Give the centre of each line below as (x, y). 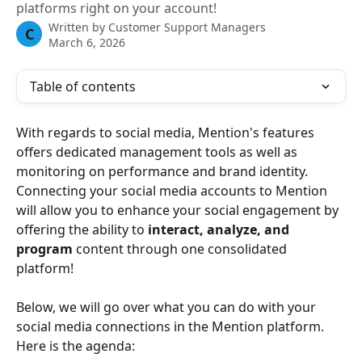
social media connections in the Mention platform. (172, 327)
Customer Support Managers (187, 27)
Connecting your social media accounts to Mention (173, 191)
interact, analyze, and (220, 229)
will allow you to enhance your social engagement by (179, 210)
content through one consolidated (183, 249)
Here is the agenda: (77, 346)
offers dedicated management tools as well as (158, 152)
